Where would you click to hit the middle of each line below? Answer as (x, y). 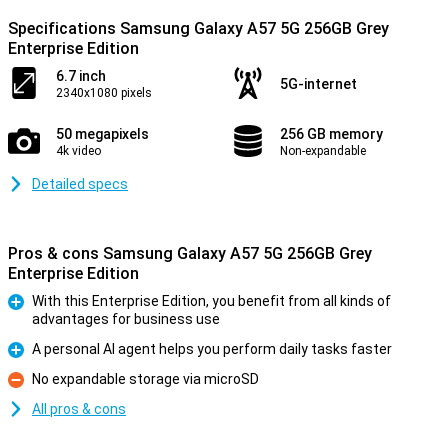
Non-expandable (323, 151)
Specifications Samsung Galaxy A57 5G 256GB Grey (198, 28)
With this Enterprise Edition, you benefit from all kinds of (211, 301)
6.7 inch (81, 76)
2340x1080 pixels (104, 93)
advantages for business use (126, 319)
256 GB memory (331, 134)
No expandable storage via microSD (145, 379)
